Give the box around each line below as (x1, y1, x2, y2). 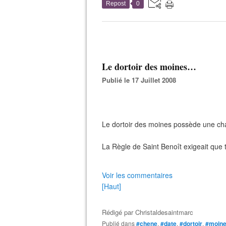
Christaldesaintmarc (135, 207, 193, 217)
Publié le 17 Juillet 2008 (106, 75, 176, 85)
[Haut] (102, 181, 121, 191)
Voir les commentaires (102, 170, 173, 180)
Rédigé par (102, 207, 135, 217)
